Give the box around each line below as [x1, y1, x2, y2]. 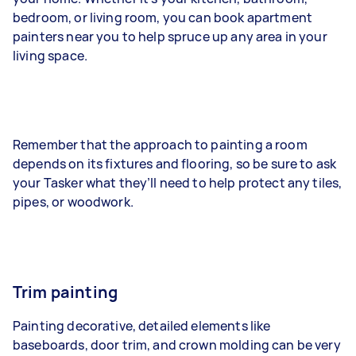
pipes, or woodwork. [13, 192, 136, 211]
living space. [13, 46, 91, 64]
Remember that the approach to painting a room [13, 135, 308, 153]
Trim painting [13, 281, 118, 303]
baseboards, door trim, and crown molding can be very [13, 335, 341, 354]
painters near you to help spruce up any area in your [13, 27, 327, 45]
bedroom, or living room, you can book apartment [13, 8, 313, 26]
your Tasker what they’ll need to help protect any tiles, [13, 173, 342, 192]
